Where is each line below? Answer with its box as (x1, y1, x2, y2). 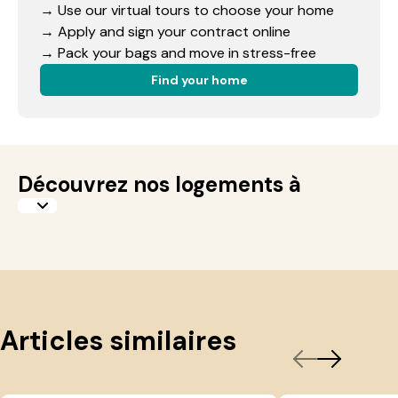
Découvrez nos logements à (18, 171, 301, 198)
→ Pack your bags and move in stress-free (40, 44, 316, 62)
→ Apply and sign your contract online (40, 22, 291, 41)
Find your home (150, 72, 248, 88)
